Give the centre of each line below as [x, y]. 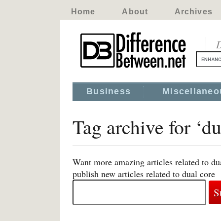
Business [109, 91]
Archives [193, 12]
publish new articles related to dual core [144, 174]
